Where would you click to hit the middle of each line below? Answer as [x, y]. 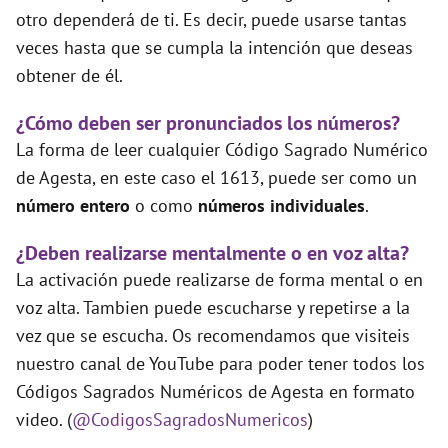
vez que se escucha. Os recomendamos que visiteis [213, 336]
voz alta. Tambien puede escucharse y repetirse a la [213, 308]
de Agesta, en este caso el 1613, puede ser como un [216, 178]
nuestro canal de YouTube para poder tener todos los [220, 364]
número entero [75, 206]
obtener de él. [69, 76]
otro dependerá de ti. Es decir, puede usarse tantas [211, 20]
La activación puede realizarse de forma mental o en [219, 280]
